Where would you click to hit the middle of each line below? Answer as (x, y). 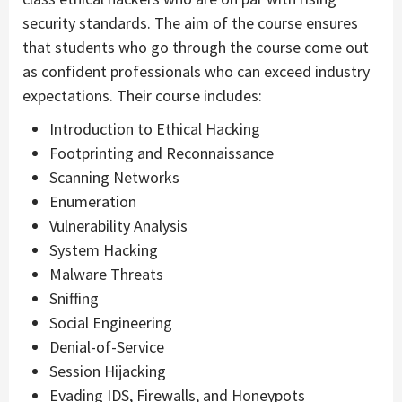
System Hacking (104, 249)
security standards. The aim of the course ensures (190, 22)
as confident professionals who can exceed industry (196, 71)
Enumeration (93, 201)
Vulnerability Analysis (118, 225)
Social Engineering (111, 322)
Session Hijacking (108, 371)
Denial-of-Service (107, 346)
